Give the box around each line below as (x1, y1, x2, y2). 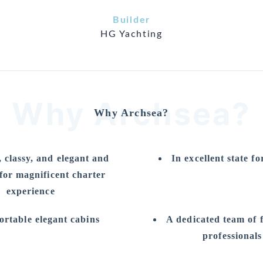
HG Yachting (100, 29, 163, 39)
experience (6, 186, 55, 196)
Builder (113, 15, 150, 25)
